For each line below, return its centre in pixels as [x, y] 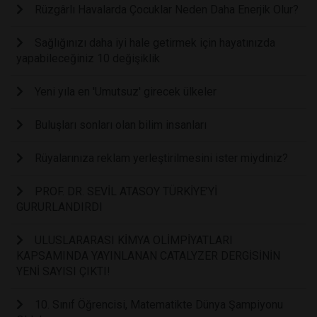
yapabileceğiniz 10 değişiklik [88, 59]
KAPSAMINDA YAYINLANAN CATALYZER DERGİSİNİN [148, 256]
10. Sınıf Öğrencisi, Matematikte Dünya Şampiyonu [159, 305]
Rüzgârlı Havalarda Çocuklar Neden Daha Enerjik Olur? [167, 10]
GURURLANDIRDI [59, 207]
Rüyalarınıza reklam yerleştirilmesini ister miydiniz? [161, 158]
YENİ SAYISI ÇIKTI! [63, 272]
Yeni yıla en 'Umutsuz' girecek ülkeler [126, 92]
